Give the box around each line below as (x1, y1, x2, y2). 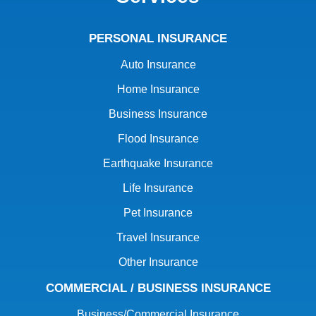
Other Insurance (118, 255, 198, 268)
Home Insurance (116, 83, 200, 95)
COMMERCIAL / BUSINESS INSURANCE (45, 281, 271, 295)
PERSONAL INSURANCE (89, 31, 227, 45)
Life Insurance (123, 181, 193, 194)
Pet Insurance (123, 206, 193, 219)
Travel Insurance (116, 231, 200, 243)
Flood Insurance (117, 132, 199, 145)
